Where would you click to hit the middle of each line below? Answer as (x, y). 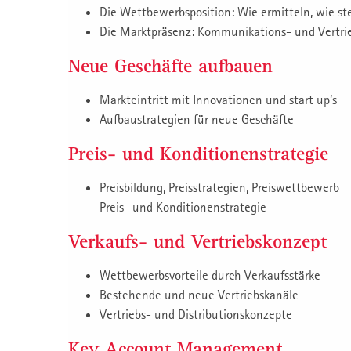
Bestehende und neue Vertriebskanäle (199, 295)
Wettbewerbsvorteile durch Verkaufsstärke (210, 275)
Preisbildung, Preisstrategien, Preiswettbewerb (219, 188)
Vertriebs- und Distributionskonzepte (196, 315)
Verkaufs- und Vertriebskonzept (197, 242)
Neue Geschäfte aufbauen (170, 66)
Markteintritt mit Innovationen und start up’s (218, 100)
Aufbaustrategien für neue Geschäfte (197, 119)
